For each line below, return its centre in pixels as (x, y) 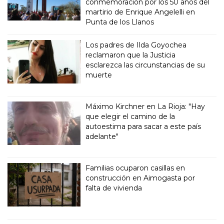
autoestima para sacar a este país (143, 127)
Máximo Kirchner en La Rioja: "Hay (145, 107)
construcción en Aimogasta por (140, 178)
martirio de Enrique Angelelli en (140, 12)
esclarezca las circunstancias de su (145, 65)
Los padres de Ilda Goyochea (136, 45)
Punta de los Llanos (120, 22)
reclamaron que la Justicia (131, 55)
